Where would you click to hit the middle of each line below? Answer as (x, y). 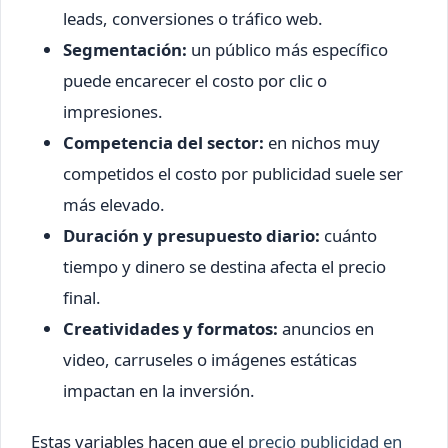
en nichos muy (322, 142)
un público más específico (287, 49)
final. (82, 297)
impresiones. (113, 111)
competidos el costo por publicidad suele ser (233, 173)
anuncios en (326, 328)
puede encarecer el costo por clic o (195, 80)
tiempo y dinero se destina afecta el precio (224, 266)
